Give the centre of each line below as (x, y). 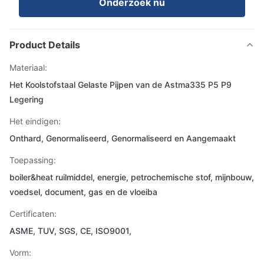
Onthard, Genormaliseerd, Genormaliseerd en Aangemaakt (123, 138)
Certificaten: (33, 214)
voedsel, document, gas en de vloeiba (83, 192)
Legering (27, 99)
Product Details (45, 45)
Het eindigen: (35, 121)
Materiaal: (28, 67)
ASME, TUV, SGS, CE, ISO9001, (70, 231)
